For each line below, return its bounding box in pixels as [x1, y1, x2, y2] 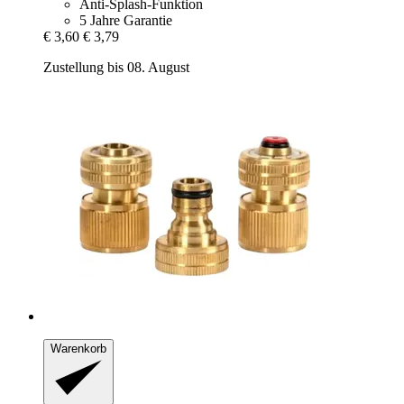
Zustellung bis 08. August [43, 60, 189, 76]
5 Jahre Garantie [79, 13, 172, 29]
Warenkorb [50, 342, 106, 356]
